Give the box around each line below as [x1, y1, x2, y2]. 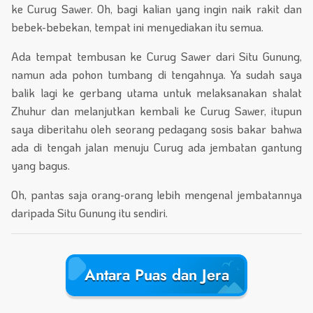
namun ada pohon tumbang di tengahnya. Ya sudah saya [11, 66, 302, 82]
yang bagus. [11, 157, 70, 173]
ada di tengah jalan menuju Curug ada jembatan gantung [11, 139, 302, 154]
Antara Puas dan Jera [84, 263, 229, 286]
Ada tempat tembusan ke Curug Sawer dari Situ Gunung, [11, 48, 302, 64]
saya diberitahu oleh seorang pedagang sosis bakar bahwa [11, 121, 302, 136]
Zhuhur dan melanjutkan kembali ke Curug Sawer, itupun [11, 103, 302, 118]
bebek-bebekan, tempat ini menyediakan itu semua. [11, 19, 263, 34]
